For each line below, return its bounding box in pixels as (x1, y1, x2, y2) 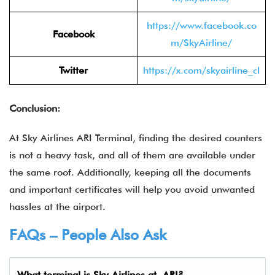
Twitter (59, 64, 88, 76)
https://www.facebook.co (146, 20, 257, 31)
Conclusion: (9, 103, 60, 114)
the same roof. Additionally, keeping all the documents (9, 166, 251, 178)
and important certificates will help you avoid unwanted (9, 184, 255, 195)
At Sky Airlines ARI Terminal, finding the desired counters (9, 132, 262, 144)
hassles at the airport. (9, 201, 112, 212)
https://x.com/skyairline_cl (143, 64, 260, 76)
